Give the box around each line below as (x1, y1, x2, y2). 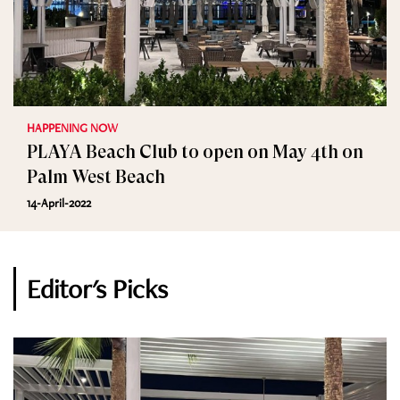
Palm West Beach (27, 167, 165, 187)
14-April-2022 (27, 195, 91, 211)
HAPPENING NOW (27, 120, 118, 136)
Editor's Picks (27, 271, 168, 306)
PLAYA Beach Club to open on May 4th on (27, 142, 363, 162)
